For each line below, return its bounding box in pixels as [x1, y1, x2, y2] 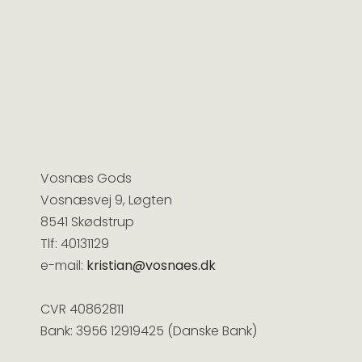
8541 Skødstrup [40, 212, 134, 231]
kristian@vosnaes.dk [86, 255, 216, 275]
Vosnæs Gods [40, 168, 132, 187]
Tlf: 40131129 [40, 234, 109, 253]
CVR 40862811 [40, 299, 124, 318]
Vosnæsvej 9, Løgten [40, 190, 175, 209]
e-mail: [40, 255, 86, 275]
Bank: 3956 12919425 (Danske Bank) [40, 321, 257, 340]
